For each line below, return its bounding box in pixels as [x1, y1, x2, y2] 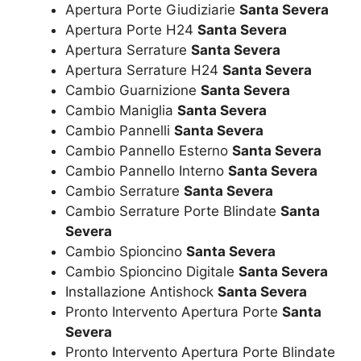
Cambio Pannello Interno [65, 163, 228, 180]
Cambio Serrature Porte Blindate [65, 203, 280, 220]
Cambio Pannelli [65, 122, 174, 139]
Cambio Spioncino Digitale [65, 263, 239, 280]
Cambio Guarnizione [65, 82, 201, 99]
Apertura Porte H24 [65, 22, 197, 39]
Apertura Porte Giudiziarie [65, 2, 239, 19]
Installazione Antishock [65, 284, 218, 301]
